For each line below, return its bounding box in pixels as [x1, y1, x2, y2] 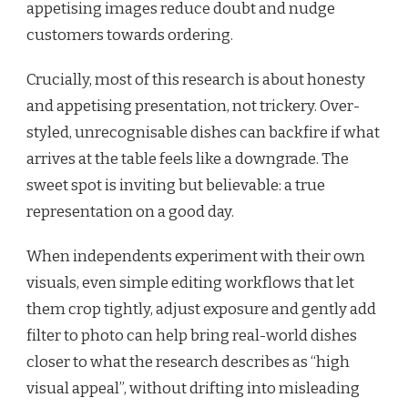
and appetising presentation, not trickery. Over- [26, 97, 360, 117]
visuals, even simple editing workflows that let [26, 273, 354, 293]
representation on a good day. [26, 202, 234, 222]
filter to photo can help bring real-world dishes [26, 326, 357, 346]
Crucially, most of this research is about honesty [26, 70, 365, 90]
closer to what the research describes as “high [26, 352, 350, 372]
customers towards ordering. [26, 25, 233, 46]
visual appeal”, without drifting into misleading [26, 379, 360, 399]
